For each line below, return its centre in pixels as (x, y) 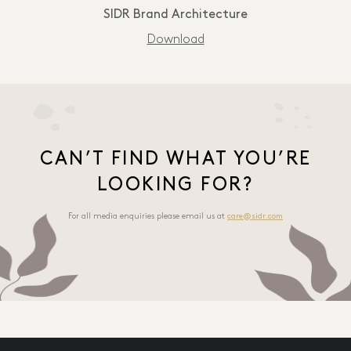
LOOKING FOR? (175, 185)
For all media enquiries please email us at (148, 216)
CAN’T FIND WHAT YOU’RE (175, 159)
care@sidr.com (255, 216)
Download (175, 40)
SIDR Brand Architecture (175, 15)
